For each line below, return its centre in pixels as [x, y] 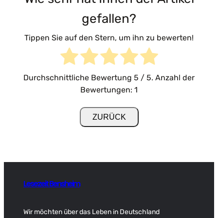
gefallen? [109, 19]
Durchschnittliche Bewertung [79, 78]
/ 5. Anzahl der [167, 78]
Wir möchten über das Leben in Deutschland [91, 212]
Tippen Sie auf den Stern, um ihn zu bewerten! [109, 38]
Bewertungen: [107, 90]
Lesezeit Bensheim [52, 183]
